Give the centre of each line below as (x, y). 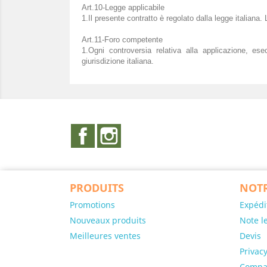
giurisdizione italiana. (118, 61)
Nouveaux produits (108, 220)
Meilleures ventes (105, 236)
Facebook (117, 130)
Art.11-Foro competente (122, 40)
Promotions (92, 205)
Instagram (145, 130)
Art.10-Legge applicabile (123, 7)
